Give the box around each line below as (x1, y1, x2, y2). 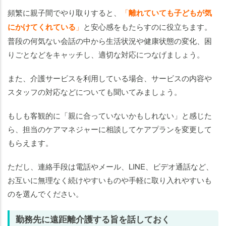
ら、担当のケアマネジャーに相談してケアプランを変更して (8, 124, 212, 135)
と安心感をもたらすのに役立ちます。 (83, 21, 212, 32)
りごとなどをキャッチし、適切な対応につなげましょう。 (8, 49, 204, 60)
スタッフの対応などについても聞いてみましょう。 (8, 86, 182, 97)
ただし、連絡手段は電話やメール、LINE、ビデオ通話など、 (8, 161, 213, 172)
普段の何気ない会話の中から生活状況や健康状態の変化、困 (8, 35, 212, 46)
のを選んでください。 (8, 188, 83, 199)
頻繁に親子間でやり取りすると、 (8, 7, 121, 18)
